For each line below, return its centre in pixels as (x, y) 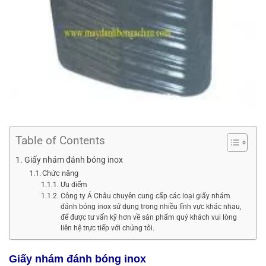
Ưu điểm (74, 184)
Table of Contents (60, 140)
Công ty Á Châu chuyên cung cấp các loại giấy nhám (145, 196)
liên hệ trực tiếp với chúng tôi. (107, 228)
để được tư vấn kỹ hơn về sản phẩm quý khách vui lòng (148, 217)
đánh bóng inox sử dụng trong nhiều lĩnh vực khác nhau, (151, 206)
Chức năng (61, 173)
